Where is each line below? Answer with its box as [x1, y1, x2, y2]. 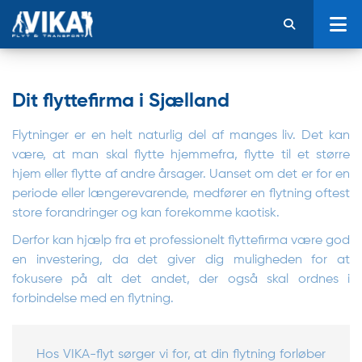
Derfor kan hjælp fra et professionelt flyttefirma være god [12, 234, 350, 247]
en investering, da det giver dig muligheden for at [12, 254, 350, 267]
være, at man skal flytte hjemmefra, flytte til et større [12, 149, 350, 162]
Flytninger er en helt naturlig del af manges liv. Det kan [12, 129, 350, 142]
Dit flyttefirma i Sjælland [12, 91, 229, 111]
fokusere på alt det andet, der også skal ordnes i [12, 273, 350, 286]
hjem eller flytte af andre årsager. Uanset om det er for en [12, 168, 350, 181]
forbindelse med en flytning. [12, 293, 174, 305]
